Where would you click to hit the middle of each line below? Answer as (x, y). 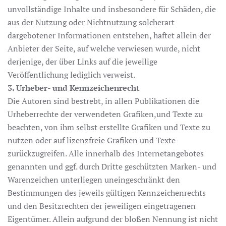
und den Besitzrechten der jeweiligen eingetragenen (102, 206)
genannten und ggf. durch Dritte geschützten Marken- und (112, 166)
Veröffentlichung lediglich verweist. (71, 75)
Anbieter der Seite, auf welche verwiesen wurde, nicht (104, 48)
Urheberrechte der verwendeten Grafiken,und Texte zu (105, 114)
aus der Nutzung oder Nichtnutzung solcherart (91, 22)
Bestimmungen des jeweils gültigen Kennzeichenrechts (107, 193)
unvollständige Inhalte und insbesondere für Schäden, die (112, 9)
